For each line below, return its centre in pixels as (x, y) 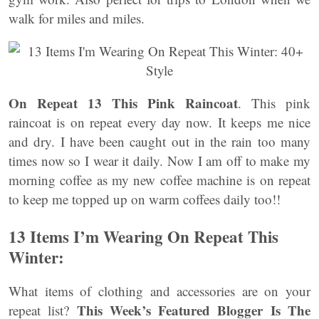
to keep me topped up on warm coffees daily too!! (145, 199)
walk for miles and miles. (77, 18)
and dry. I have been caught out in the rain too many (159, 141)
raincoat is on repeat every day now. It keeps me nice (159, 122)
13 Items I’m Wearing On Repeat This (143, 236)
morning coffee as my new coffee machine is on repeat (159, 180)
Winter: (36, 257)
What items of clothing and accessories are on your (159, 291)
